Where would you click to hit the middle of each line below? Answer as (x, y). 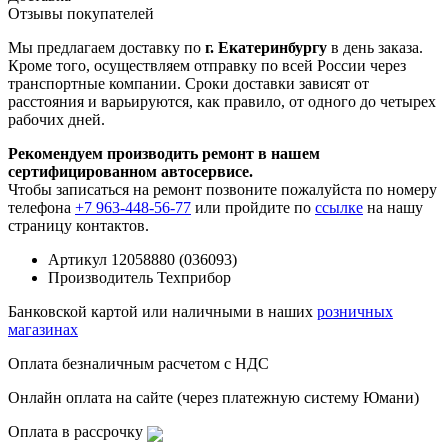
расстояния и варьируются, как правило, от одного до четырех (222, 101)
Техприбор (194, 277)
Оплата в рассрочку (77, 431)
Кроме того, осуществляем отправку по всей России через (207, 65)
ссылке (339, 207)
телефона (41, 207)
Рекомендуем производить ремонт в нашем (164, 153)
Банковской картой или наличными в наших (162, 311)
